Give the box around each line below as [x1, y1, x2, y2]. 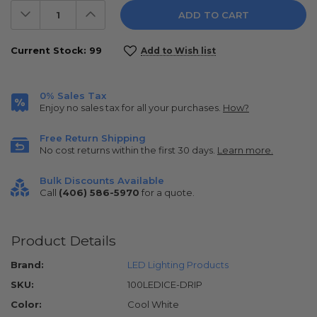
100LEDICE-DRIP [127, 279, 202, 291]
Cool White [127, 299, 179, 311]
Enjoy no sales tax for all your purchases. [40, 102, 223, 114]
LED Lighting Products [127, 259, 229, 271]
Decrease [17, 1, 83, 19]
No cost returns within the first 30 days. [40, 144, 217, 156]
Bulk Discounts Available [40, 175, 164, 187]
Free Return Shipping [40, 132, 146, 144]
